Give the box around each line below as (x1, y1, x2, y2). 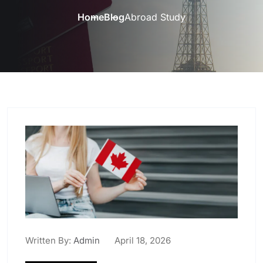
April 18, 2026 (114, 235, 171, 247)
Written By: (25, 235, 71, 247)
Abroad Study (124, 11, 186, 23)
